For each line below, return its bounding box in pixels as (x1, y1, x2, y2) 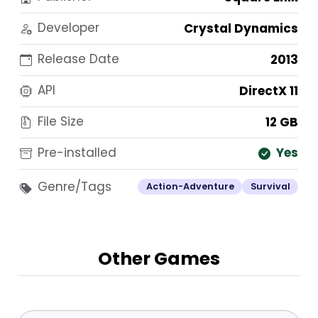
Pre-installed (38, 144, 116, 162)
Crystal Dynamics (184, 19, 298, 37)
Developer (38, 18, 99, 36)
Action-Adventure (146, 180, 234, 192)
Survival (250, 180, 290, 192)
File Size (38, 113, 84, 130)
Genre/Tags (38, 178, 111, 196)
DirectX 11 (239, 82, 298, 99)
